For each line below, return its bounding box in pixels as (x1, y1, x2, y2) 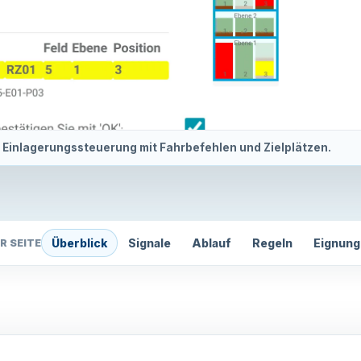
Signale (128, 235, 171, 250)
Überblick (52, 235, 107, 250)
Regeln (252, 235, 293, 250)
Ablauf (192, 235, 231, 250)
